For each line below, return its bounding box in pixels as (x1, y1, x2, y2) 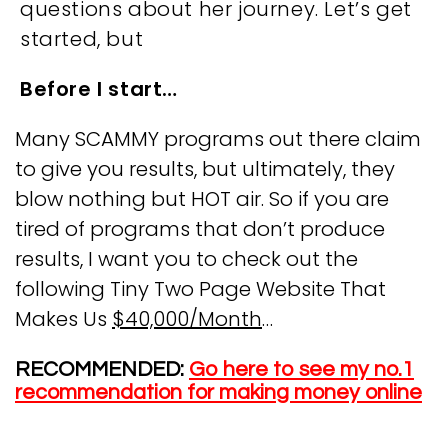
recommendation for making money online (15, 382, 422, 403)
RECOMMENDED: (15, 359, 189, 380)
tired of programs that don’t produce (15, 215, 385, 243)
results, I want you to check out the (15, 245, 358, 273)
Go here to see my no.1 (189, 359, 414, 380)
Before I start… (20, 75, 178, 103)
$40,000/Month (112, 305, 262, 333)
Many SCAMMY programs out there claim (15, 125, 421, 153)
